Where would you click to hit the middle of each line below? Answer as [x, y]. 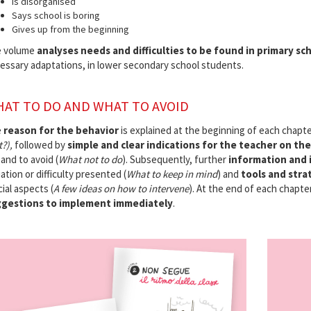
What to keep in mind [171, 174]
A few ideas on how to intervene [121, 188]
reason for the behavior [61, 130]
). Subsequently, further [175, 159]
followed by [40, 144]
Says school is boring [56, 15]
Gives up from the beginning [70, 29]
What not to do [90, 159]
